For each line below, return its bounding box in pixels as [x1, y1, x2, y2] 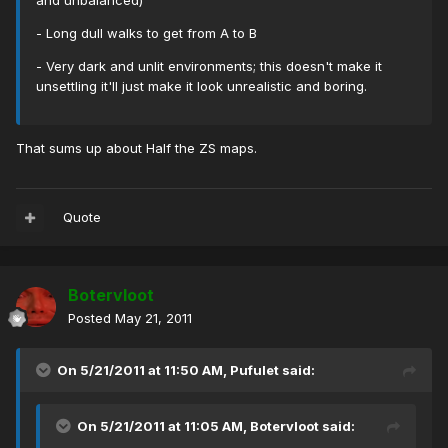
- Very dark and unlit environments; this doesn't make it [36, 58, 382, 75]
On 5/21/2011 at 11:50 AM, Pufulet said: [57, 362, 315, 379]
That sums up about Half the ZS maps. [16, 140, 257, 157]
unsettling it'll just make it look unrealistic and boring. [36, 78, 367, 95]
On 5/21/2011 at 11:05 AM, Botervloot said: [77, 418, 355, 435]
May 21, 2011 [115, 310, 192, 327]
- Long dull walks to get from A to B [36, 25, 257, 42]
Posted [68, 310, 115, 327]
